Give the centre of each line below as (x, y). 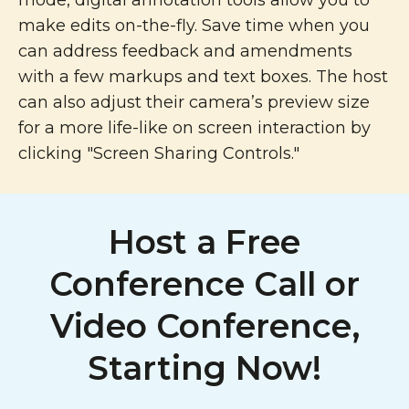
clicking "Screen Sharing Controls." (159, 153)
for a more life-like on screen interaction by (194, 128)
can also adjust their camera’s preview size (194, 102)
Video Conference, (204, 326)
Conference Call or (204, 284)
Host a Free (204, 242)
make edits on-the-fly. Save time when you (194, 26)
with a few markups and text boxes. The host (203, 77)
